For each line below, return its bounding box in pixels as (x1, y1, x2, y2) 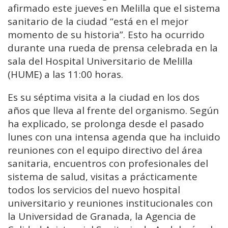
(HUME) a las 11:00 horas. (8, 68, 123, 81)
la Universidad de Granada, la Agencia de (8, 210, 196, 223)
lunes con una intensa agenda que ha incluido (8, 130, 220, 144)
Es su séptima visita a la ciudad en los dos (8, 91, 199, 104)
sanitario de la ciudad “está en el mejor (8, 15, 188, 28)
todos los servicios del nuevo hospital (8, 183, 180, 197)
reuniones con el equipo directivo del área (8, 144, 203, 157)
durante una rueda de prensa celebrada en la (8, 41, 218, 55)
